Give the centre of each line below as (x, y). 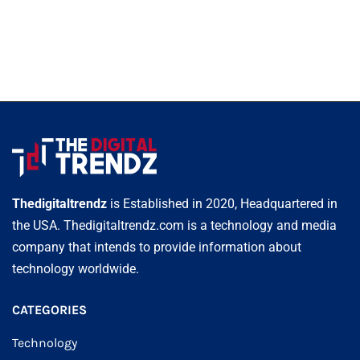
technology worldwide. (76, 268)
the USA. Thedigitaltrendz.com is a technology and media (174, 225)
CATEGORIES (49, 309)
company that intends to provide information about (157, 247)
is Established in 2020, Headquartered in (222, 203)
